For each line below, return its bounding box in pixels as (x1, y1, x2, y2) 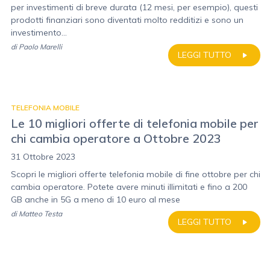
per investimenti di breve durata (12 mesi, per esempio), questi (11, 2, 258, 13)
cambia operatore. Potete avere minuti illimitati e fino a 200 (11, 181, 247, 192)
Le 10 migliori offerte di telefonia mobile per (11, 116, 259, 131)
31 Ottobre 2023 (11, 151, 75, 162)
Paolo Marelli (19, 42, 62, 51)
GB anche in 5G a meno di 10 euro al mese (11, 194, 180, 205)
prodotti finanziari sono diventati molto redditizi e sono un (11, 14, 243, 25)
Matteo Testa (19, 209, 62, 218)
